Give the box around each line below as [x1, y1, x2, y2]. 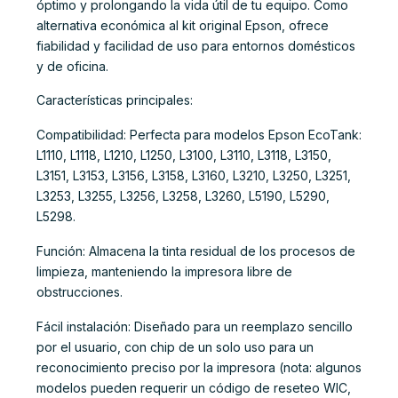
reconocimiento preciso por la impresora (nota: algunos [36, 359, 362, 375]
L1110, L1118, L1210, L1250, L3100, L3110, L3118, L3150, [36, 147, 331, 163]
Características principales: [36, 92, 193, 108]
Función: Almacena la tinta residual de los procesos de [36, 243, 355, 259]
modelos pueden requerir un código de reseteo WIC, [36, 379, 351, 395]
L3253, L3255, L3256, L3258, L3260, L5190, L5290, [36, 188, 330, 204]
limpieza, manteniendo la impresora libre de [36, 263, 292, 279]
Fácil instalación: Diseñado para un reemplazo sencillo [36, 318, 353, 334]
